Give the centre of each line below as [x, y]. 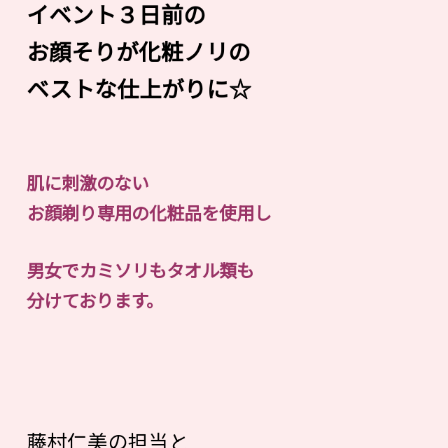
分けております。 [95, 300]
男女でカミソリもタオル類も [140, 270]
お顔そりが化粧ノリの [138, 51]
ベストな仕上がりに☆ [139, 88]
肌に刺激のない [88, 182]
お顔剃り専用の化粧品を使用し [149, 213]
